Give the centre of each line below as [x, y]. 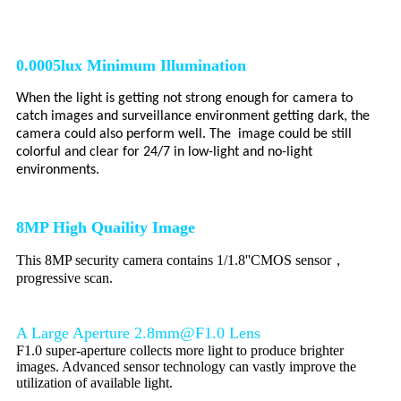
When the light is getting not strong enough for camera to [184, 99]
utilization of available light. [94, 383]
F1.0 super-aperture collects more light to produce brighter [180, 351]
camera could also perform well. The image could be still [184, 135]
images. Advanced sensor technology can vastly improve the [186, 367]
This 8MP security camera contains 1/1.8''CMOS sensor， [181, 260]
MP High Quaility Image [110, 228]
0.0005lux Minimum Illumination [131, 66]
